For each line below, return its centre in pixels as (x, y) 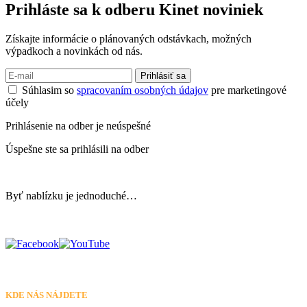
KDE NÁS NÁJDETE (47, 295)
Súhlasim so (49, 90)
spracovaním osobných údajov (143, 90)
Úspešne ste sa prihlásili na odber (77, 149)
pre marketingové (247, 90)
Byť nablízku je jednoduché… (71, 195)
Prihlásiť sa (163, 75)
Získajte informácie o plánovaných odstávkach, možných (128, 38)
